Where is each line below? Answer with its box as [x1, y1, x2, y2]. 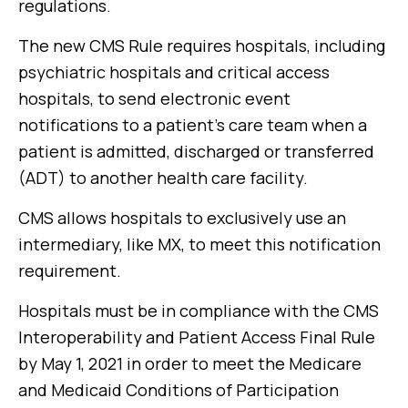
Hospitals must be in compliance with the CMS [18, 300, 379, 321]
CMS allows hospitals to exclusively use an [18, 207, 346, 229]
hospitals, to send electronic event [18, 87, 291, 109]
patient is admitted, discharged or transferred [18, 140, 374, 162]
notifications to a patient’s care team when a [18, 114, 367, 136]
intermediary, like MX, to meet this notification [18, 233, 381, 255]
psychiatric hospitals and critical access [18, 61, 330, 83]
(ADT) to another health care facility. [18, 167, 308, 189]
